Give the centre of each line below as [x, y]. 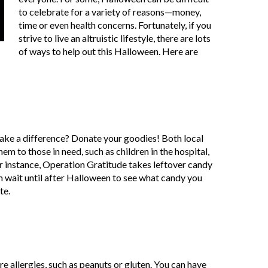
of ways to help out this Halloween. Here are [109, 51]
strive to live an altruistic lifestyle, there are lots [115, 38]
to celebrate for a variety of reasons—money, [110, 12]
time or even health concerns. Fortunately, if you [115, 25]
